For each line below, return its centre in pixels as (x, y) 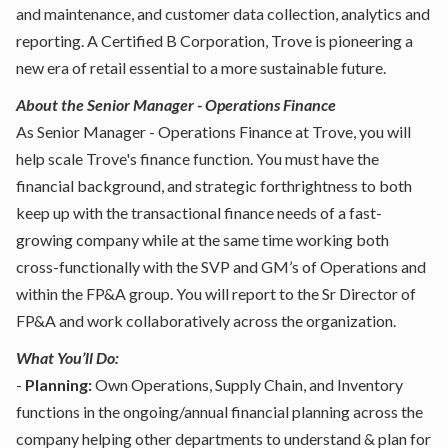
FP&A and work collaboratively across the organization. (206, 320)
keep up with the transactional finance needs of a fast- (199, 212)
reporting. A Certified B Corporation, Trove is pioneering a (214, 40)
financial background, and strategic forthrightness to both (214, 185)
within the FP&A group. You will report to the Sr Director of (216, 293)
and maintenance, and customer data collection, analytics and (223, 13)
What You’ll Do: (67, 357)
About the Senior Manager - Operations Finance (176, 104)
